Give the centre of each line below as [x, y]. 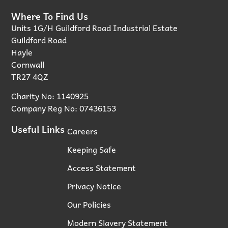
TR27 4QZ [30, 76]
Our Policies [89, 204]
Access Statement [102, 167]
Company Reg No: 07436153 [64, 108]
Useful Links [38, 129]
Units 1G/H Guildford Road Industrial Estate [95, 27]
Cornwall [28, 64]
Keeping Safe [92, 149]
